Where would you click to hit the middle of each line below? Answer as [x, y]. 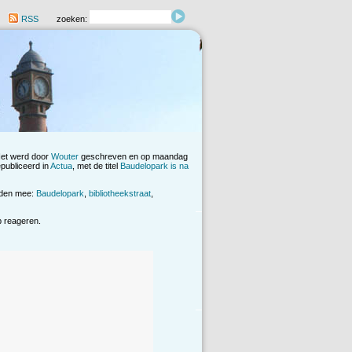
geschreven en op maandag [133, 157]
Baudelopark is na [154, 166]
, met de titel [96, 166]
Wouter [65, 157]
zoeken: [73, 19]
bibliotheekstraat [120, 194]
